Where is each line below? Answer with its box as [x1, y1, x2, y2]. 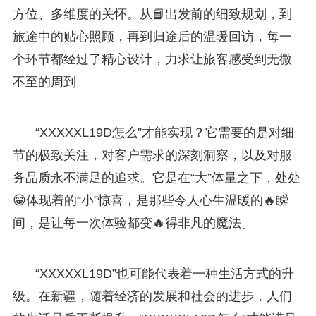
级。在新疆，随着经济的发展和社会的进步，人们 [12, 288, 292, 303]
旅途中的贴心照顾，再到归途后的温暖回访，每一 [12, 29, 292, 44]
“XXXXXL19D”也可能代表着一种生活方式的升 [35, 266, 294, 281]
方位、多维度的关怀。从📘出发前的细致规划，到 [12, 6, 292, 21]
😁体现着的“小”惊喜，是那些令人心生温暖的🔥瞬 [12, 193, 288, 207]
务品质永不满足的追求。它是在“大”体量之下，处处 [12, 170, 300, 185]
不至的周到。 [12, 74, 89, 89]
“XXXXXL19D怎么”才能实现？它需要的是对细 [35, 125, 294, 140]
